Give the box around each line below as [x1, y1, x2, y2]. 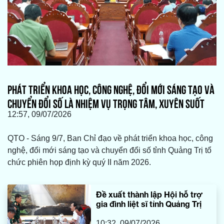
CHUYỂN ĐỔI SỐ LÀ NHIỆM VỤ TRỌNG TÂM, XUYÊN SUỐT [7, 95, 204, 110]
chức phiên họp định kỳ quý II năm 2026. [7, 158, 151, 167]
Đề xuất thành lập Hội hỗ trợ [96, 189, 203, 199]
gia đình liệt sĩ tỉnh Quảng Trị [96, 199, 202, 209]
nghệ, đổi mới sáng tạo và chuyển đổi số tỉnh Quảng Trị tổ [7, 146, 211, 155]
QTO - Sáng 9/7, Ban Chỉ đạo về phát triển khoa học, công [7, 134, 213, 143]
